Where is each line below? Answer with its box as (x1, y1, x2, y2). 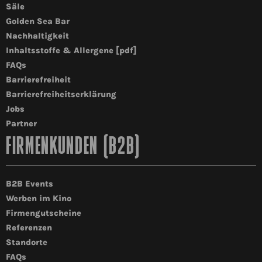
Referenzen (6, 223, 52, 233)
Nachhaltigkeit (6, 31, 69, 42)
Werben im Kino (6, 194, 71, 204)
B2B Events (6, 179, 53, 189)
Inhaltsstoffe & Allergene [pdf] (6, 46, 137, 56)
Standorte (6, 237, 47, 248)
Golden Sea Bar (6, 16, 70, 27)
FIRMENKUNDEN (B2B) (6, 136, 140, 160)
